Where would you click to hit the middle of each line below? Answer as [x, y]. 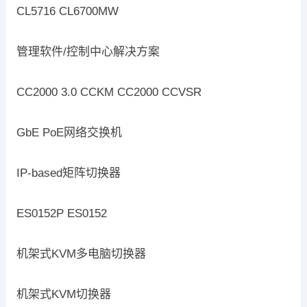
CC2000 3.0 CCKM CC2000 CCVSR [109, 93]
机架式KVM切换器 [63, 295]
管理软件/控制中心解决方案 [88, 52]
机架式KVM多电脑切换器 [81, 254]
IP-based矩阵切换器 [68, 173]
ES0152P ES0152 [61, 214]
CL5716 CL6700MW [67, 12]
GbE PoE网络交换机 [69, 133]
